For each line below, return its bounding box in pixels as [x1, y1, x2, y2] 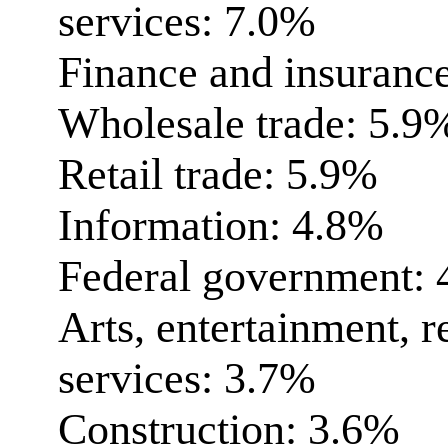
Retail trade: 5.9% [58, 150, 378, 199]
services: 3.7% [58, 354, 316, 403]
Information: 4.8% [58, 201, 384, 250]
